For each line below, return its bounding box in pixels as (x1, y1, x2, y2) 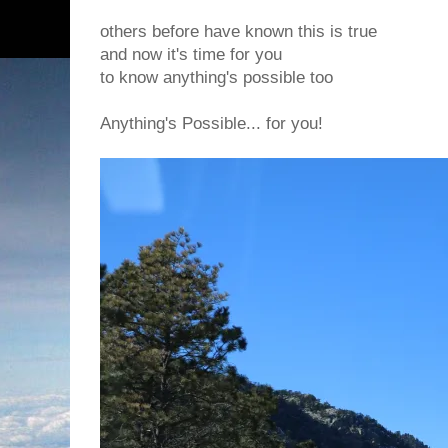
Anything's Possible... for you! (100, 113, 323, 133)
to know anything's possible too (100, 67, 333, 87)
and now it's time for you (100, 44, 282, 64)
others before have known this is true (100, 21, 377, 41)
